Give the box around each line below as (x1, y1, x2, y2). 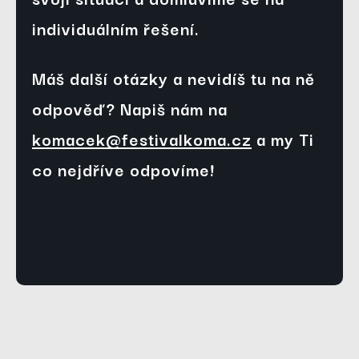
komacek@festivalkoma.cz (32, 126, 252, 152)
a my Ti (252, 126, 314, 152)
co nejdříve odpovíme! (32, 156, 214, 183)
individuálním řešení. (32, 15, 200, 42)
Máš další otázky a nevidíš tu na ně (32, 65, 315, 91)
